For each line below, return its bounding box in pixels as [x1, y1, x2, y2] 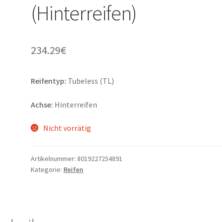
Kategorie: [31, 165, 64, 174]
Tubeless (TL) [66, 76, 114, 86]
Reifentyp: [31, 76, 67, 86]
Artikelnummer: [31, 154, 78, 164]
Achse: [31, 99, 54, 110]
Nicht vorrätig [43, 123, 91, 133]
